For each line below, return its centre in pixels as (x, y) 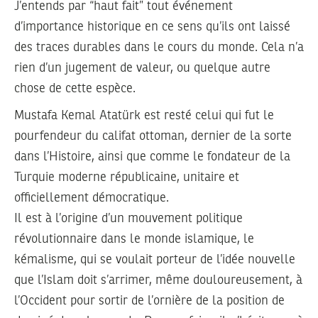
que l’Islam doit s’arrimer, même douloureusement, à (158, 281)
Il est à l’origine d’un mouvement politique (128, 219)
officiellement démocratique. (93, 198)
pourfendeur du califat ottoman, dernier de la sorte (153, 137)
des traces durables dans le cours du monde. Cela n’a (159, 47)
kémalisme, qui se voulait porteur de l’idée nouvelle (155, 260)
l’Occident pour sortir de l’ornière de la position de (149, 301)
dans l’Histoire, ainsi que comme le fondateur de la (152, 157)
